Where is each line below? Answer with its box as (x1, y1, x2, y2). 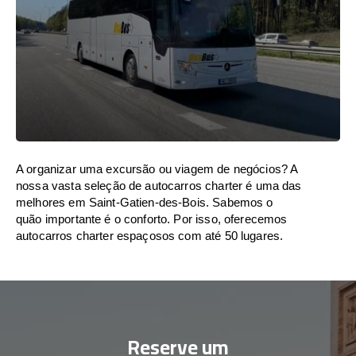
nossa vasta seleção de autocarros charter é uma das (16, 179, 302, 192)
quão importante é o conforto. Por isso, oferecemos (16, 212, 288, 226)
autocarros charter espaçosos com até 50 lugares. (16, 229, 284, 242)
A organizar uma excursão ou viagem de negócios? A (16, 162, 298, 176)
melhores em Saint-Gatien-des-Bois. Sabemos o (16, 195, 273, 209)
